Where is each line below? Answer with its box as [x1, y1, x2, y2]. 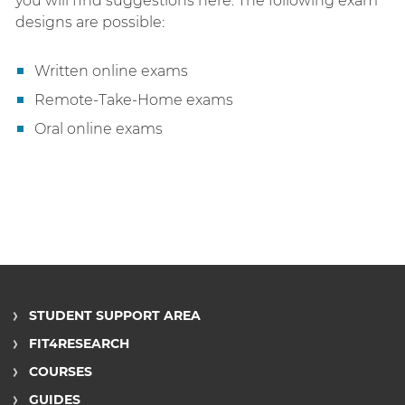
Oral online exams [34, 120, 163, 137]
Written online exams [34, 62, 188, 80]
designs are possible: [15, 14, 168, 31]
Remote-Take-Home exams [34, 91, 233, 108]
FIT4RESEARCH [29, 335, 129, 352]
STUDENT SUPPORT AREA [29, 307, 201, 324]
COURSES [29, 363, 92, 380]
